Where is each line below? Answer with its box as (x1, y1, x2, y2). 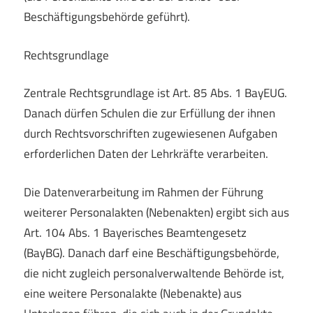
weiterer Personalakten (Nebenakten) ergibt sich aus (24, 203, 289, 221)
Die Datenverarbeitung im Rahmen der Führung (24, 182, 263, 201)
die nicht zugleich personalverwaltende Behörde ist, (24, 263, 284, 282)
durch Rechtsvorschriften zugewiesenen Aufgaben (24, 124, 277, 143)
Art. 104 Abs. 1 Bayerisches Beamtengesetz (24, 223, 247, 242)
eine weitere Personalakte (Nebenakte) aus (24, 284, 242, 303)
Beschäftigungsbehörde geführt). (24, 8, 190, 27)
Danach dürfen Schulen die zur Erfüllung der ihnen (24, 104, 275, 123)
